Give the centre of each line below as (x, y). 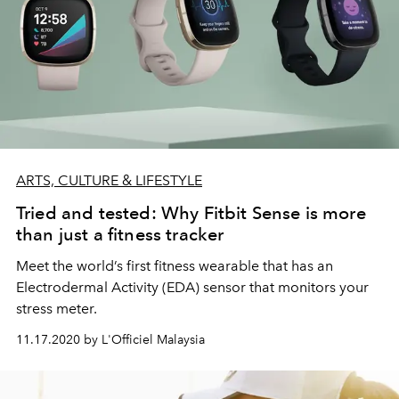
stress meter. (57, 309)
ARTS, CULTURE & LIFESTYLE (109, 181)
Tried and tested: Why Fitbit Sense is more (191, 213)
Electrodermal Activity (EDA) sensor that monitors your (192, 288)
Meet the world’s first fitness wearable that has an (175, 266)
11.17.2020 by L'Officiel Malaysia (110, 340)
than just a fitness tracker (120, 235)
